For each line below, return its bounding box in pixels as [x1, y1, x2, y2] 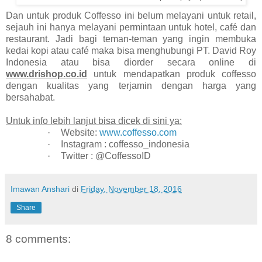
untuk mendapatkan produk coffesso [87, 69, 256, 80]
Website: [60, 127, 99, 138]
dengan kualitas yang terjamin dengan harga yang [6, 81, 256, 91]
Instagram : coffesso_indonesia [60, 139, 189, 150]
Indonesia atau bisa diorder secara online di [6, 57, 256, 68]
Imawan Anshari [11, 184, 70, 194]
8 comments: [6, 233, 71, 246]
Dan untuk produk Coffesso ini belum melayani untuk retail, [6, 11, 256, 21]
